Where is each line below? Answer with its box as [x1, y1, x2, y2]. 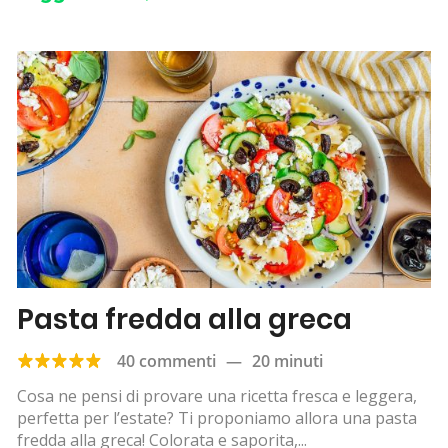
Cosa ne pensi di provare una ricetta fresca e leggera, [17, 384, 417, 407]
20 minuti [252, 349, 323, 372]
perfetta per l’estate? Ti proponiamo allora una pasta [17, 406, 417, 429]
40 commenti [117, 349, 216, 372]
